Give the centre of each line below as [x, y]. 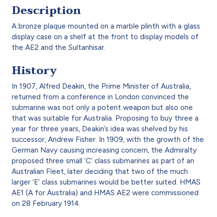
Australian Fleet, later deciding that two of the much [100, 171]
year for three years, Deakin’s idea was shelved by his [100, 129]
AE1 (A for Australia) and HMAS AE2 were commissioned [105, 193]
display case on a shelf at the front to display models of [105, 37]
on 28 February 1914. [46, 203]
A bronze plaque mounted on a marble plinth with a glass [106, 26]
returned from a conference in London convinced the [100, 97]
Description [46, 10]
